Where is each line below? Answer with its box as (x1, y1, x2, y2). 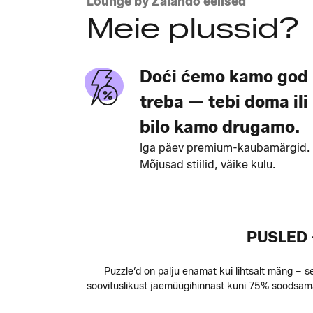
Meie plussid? (87, 10, 300, 45)
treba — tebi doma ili (140, 92, 308, 112)
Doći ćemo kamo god (140, 66, 308, 87)
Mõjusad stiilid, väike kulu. (140, 158, 275, 171)
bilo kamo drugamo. (140, 117, 300, 137)
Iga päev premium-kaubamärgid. (140, 141, 310, 154)
